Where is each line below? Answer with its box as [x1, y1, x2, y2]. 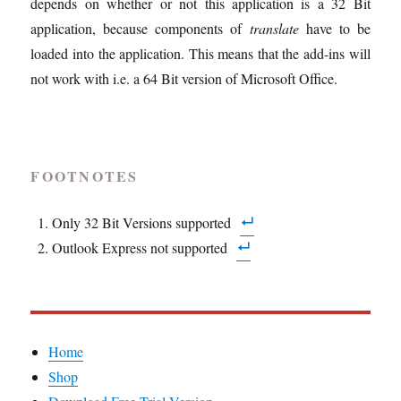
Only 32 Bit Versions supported [52, 213, 232, 232]
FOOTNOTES [30, 166, 139, 186]
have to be [298, 19, 371, 38]
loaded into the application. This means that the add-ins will [30, 44, 371, 63]
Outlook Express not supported [52, 238, 228, 257]
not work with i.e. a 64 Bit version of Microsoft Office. [30, 69, 338, 88]
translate [249, 19, 299, 38]
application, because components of [30, 19, 250, 38]
